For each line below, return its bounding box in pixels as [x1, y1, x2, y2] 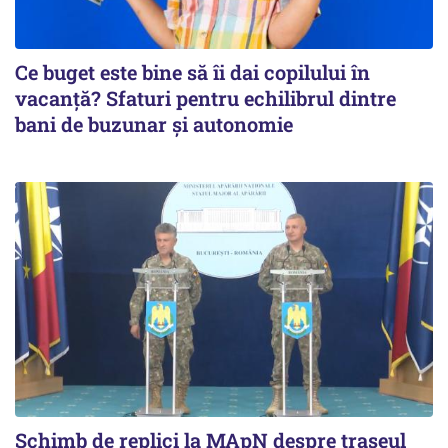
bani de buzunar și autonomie [15, 110, 293, 137]
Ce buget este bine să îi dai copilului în [15, 58, 370, 85]
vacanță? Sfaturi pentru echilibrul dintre [15, 84, 396, 111]
